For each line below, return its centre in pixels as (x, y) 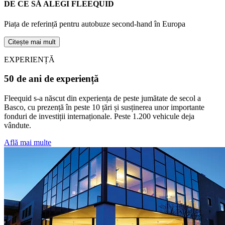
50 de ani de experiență (51, 79)
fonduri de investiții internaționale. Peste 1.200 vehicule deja (99, 117)
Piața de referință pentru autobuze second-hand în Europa (95, 24)
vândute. (18, 126)
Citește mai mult (32, 42)
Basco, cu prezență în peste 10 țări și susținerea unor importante (104, 107)
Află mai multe (28, 143)
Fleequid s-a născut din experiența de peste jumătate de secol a (102, 98)
